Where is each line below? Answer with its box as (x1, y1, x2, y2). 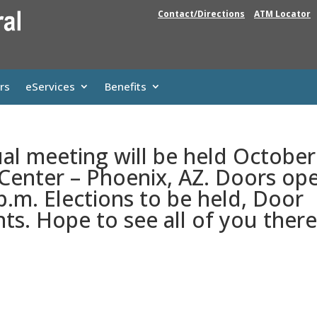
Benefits (105, 79, 146, 93)
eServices (25, 79, 75, 93)
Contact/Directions (158, 7, 245, 20)
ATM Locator (254, 7, 311, 20)
